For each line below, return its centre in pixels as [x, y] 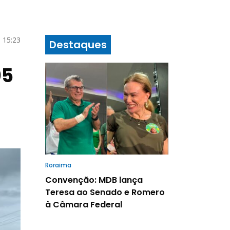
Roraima [58, 165]
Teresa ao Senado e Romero [105, 192]
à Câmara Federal [84, 204]
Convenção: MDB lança [94, 180]
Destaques [78, 45]
